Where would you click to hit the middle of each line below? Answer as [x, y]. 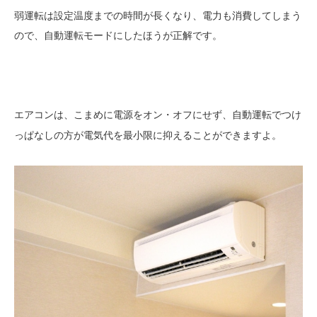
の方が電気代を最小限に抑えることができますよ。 [168, 134]
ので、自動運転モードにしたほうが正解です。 [118, 35]
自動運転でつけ [267, 115]
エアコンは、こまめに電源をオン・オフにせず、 [123, 114]
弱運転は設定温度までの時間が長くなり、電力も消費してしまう [158, 15]
